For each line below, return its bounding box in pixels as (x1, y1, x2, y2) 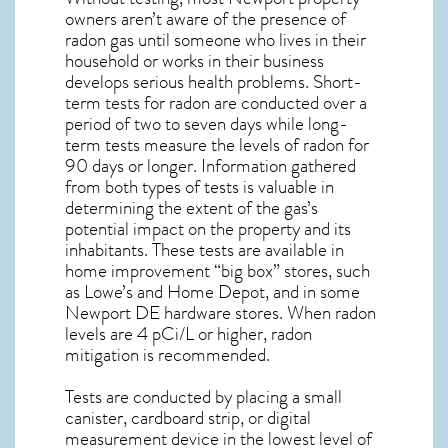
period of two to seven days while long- (65, 109, 348, 138)
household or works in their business (65, 46, 324, 75)
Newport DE (65, 298, 160, 327)
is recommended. (139, 340, 270, 369)
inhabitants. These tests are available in (65, 235, 344, 264)
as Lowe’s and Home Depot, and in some (65, 277, 360, 306)
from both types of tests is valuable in (65, 172, 334, 201)
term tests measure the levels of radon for (65, 130, 369, 159)
